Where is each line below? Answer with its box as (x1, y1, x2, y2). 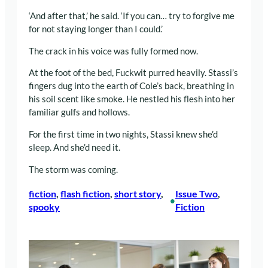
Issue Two (175, 187, 218, 199)
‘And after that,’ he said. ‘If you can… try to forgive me (29, 11, 234, 22)
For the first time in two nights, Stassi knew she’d (29, 129, 218, 139)
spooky (29, 200, 60, 212)
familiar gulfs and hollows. (29, 107, 130, 118)
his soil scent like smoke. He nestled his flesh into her (29, 94, 235, 105)
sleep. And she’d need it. (29, 142, 120, 153)
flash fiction (60, 187, 110, 199)
